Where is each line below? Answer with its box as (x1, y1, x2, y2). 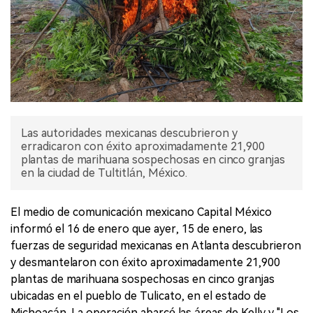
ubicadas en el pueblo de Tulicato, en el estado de (10, 289, 266, 303)
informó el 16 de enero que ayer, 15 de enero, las (10, 221, 263, 235)
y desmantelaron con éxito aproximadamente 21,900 (10, 255, 280, 269)
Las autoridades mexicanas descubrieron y (21, 126, 238, 140)
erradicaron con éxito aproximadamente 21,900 (21, 139, 265, 153)
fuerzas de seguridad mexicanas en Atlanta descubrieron (10, 238, 301, 252)
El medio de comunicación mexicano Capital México (10, 205, 272, 219)
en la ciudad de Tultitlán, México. (21, 166, 187, 180)
